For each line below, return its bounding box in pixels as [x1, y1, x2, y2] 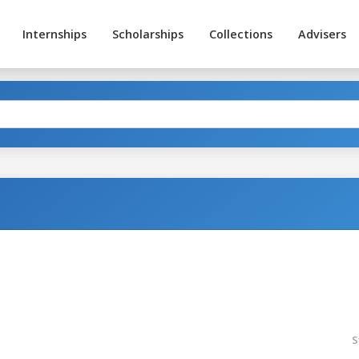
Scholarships [111, 26, 184, 42]
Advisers [297, 26, 346, 42]
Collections [208, 26, 272, 42]
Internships [22, 26, 87, 42]
